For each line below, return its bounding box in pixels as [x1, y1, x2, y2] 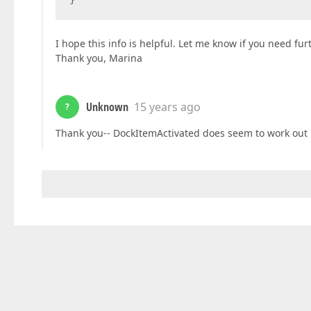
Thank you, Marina [56, 51, 142, 65]
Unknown [86, 99, 128, 115]
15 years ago [134, 99, 201, 115]
